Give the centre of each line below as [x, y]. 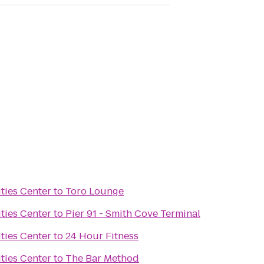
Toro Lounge [95, 191]
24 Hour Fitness [102, 236]
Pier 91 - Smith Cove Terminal [133, 214]
